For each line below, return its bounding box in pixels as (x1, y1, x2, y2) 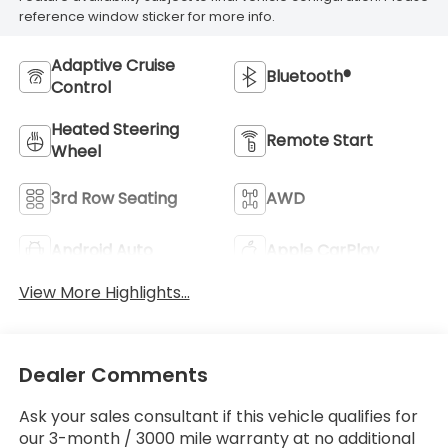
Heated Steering (50, 117, 179, 141)
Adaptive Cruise (50, 53, 175, 77)
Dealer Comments (18, 360, 208, 389)
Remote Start (266, 128, 373, 152)
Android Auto (50, 238, 153, 262)
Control (50, 75, 111, 99)
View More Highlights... (18, 281, 190, 305)
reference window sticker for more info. (18, 6, 275, 26)
